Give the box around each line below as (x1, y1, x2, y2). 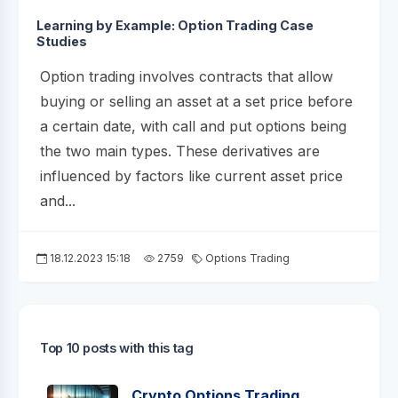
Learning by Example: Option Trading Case (36, 18, 314, 34)
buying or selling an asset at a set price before (40, 92, 353, 111)
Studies (36, 34, 87, 50)
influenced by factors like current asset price (40, 167, 343, 186)
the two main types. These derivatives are (40, 142, 320, 161)
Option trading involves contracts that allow (40, 68, 333, 86)
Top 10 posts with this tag (40, 340, 194, 356)
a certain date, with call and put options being (40, 117, 346, 136)
